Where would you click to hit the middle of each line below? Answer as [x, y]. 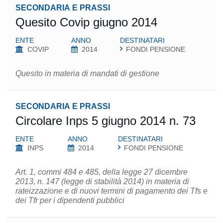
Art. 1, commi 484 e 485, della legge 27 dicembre [102, 172]
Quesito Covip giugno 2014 [86, 22]
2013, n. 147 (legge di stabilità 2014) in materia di [102, 181]
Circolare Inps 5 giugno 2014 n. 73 [106, 121]
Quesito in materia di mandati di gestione [87, 73]
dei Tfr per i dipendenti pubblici [70, 200]
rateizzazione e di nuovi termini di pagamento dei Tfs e [111, 191]
